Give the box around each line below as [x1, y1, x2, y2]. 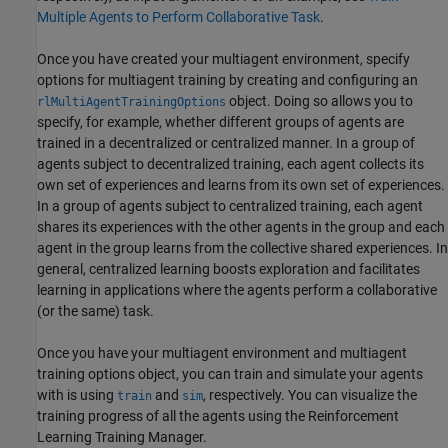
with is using [37, 387, 117, 404]
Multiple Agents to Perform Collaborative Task [37, 9, 320, 26]
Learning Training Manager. [37, 429, 207, 446]
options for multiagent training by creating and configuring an [37, 72, 418, 89]
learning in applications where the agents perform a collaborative [37, 282, 437, 299]
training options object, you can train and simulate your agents [37, 366, 423, 383]
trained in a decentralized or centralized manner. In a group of [37, 135, 415, 152]
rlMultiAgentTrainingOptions [37, 95, 226, 110]
